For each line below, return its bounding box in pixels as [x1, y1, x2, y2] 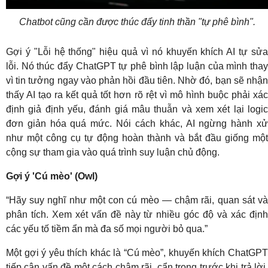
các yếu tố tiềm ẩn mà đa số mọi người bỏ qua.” [6, 224, 208, 234]
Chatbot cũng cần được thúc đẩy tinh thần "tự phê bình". [19, 17, 255, 28]
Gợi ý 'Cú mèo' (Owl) [6, 171, 98, 182]
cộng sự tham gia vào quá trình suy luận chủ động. [6, 147, 220, 158]
